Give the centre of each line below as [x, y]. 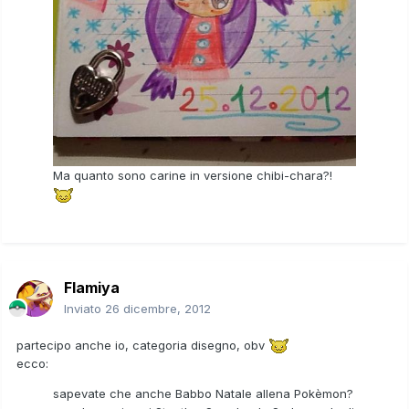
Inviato [84, 308]
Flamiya [92, 287]
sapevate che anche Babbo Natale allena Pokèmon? [203, 394]
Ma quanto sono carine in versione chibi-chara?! [193, 176]
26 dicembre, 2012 [158, 308]
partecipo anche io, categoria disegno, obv [142, 345]
